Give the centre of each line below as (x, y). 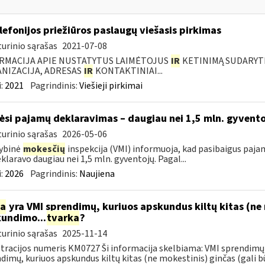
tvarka (63, 218)
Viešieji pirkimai (111, 86)
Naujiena (97, 174)
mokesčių (44, 149)
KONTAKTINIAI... (128, 71)
